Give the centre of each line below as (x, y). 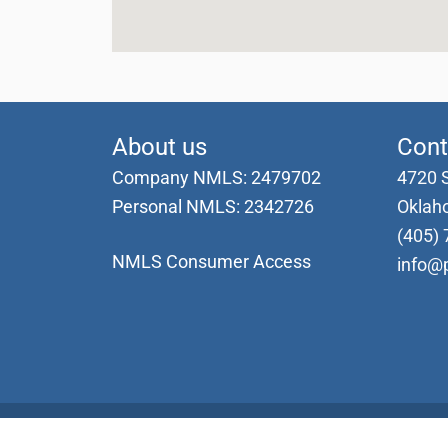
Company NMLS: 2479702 (216, 178)
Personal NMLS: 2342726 (213, 207)
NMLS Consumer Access (211, 261)
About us (159, 147)
